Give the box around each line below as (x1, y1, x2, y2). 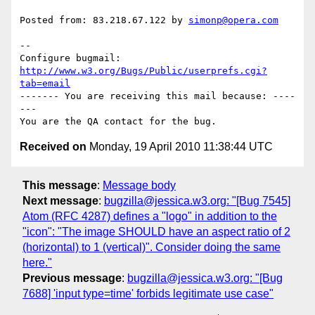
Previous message (22, 271, 122, 284)
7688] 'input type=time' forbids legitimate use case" (22, 287, 274, 300)
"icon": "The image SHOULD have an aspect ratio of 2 (22, 225, 290, 238)
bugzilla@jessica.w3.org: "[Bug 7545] (104, 194, 290, 207)
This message (22, 179, 97, 191)
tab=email (20, 78, 70, 89)
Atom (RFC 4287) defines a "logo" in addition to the (22, 210, 277, 222)
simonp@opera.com (188, 15, 278, 26)
